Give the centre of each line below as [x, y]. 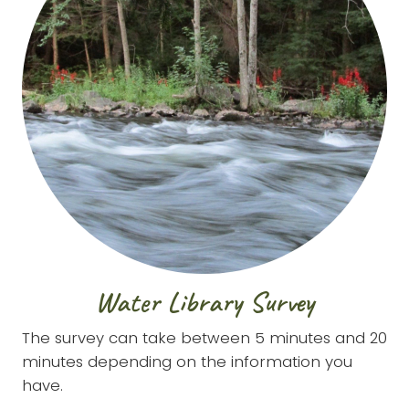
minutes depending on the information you [187, 361]
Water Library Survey [204, 301]
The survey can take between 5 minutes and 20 [204, 337]
